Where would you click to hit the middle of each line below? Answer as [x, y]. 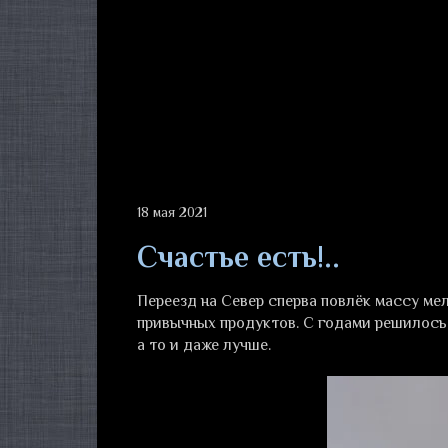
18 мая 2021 [172, 212]
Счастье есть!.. [238, 257]
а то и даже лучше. [204, 345]
